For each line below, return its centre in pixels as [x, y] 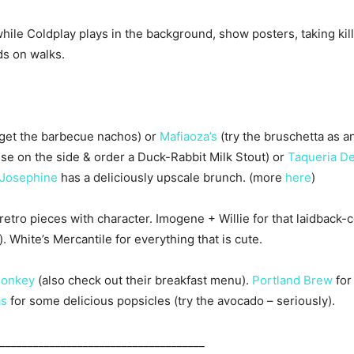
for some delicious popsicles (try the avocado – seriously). [171, 301]
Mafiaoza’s [188, 137]
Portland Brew [292, 281]
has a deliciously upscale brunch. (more [171, 178]
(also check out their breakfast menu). [143, 281]
